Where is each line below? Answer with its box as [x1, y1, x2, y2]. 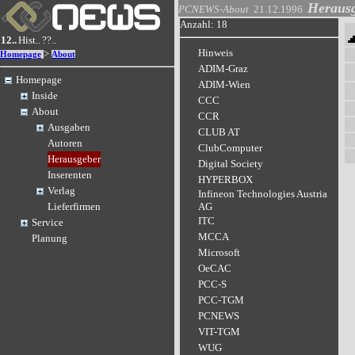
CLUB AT [198, 126, 240, 139]
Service [32, 216, 63, 229]
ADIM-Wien [198, 78, 250, 91]
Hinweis [198, 47, 233, 59]
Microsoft [198, 246, 240, 259]
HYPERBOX [198, 174, 253, 186]
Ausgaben [48, 121, 90, 134]
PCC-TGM [198, 294, 244, 307]
